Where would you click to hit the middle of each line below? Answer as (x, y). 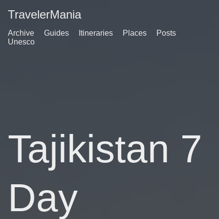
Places (135, 33)
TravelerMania (44, 14)
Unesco (21, 42)
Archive (21, 33)
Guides (56, 33)
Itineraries (96, 33)
